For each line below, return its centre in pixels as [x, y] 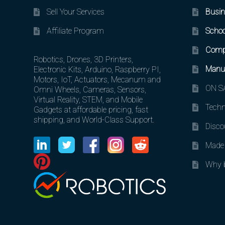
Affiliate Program [76, 31]
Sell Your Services [76, 12]
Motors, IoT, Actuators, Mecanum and [97, 79]
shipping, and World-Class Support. [94, 120]
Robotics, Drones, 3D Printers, [84, 59]
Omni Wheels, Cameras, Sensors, [90, 89]
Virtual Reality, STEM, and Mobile [88, 99]
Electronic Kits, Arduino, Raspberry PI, [97, 69]
